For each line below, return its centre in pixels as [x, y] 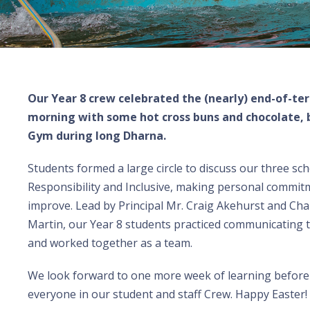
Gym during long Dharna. [97, 135]
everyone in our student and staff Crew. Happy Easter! [167, 294]
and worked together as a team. [110, 243]
